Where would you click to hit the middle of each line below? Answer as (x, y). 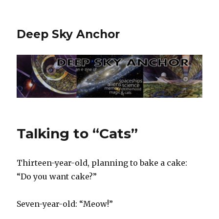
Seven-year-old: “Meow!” (65, 204)
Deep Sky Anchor (68, 34)
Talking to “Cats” (77, 134)
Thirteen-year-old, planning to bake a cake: (102, 163)
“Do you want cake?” (57, 177)
